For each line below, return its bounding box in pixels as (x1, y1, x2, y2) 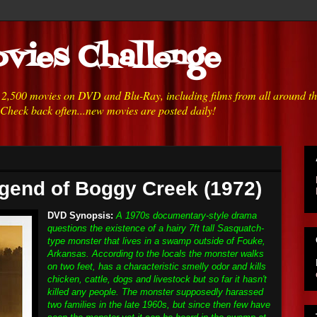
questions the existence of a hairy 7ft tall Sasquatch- (47, 223, 264, 234)
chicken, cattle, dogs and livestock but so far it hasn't (47, 274, 267, 284)
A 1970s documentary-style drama (116, 210, 257, 221)
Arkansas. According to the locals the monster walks (47, 248, 264, 259)
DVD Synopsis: (47, 210, 113, 221)
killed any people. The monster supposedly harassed (47, 287, 263, 297)
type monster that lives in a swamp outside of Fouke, (47, 236, 265, 246)
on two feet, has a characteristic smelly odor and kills (47, 261, 266, 272)
